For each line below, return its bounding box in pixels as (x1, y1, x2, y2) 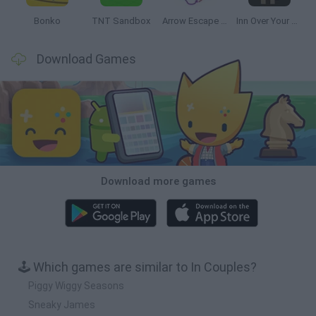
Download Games (37, 51, 136, 66)
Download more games (100, 174, 216, 188)
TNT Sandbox (92, 16, 150, 26)
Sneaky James (28, 298, 95, 310)
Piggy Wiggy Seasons (28, 279, 124, 291)
